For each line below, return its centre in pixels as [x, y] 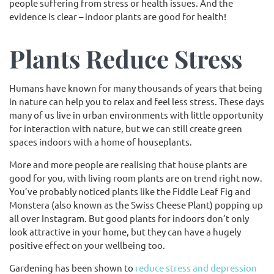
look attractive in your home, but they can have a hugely [125, 231]
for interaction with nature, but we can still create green [126, 128]
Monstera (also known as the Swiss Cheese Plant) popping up [136, 205]
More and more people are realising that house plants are [128, 164]
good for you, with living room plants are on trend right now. [136, 178]
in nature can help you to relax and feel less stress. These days [137, 101]
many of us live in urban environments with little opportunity [136, 115]
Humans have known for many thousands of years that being [136, 88]
